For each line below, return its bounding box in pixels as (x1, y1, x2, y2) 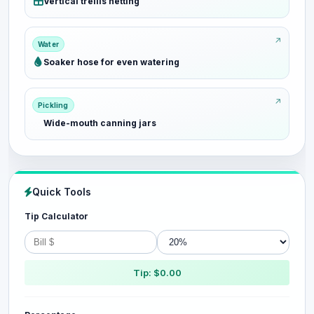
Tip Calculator (25, 211, 88, 221)
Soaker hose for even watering (43, 57, 179, 67)
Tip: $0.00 (132, 267, 182, 278)
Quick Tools (32, 186, 91, 198)
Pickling (38, 101, 69, 109)
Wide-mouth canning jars (43, 118, 156, 128)
